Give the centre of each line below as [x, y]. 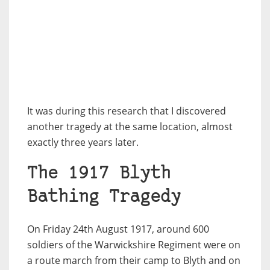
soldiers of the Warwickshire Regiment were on [134, 244]
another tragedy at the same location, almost [130, 126]
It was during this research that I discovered [127, 111]
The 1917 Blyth [99, 174]
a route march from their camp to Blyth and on [134, 260]
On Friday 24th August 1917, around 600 [118, 229]
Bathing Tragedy [104, 197]
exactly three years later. [83, 142]
